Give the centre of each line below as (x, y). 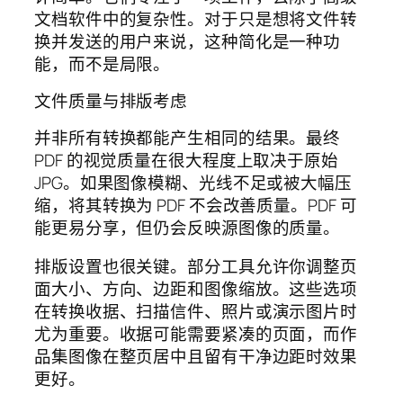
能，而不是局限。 (103, 63)
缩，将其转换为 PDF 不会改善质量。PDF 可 (196, 205)
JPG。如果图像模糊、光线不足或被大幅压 (193, 182)
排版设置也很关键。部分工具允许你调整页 (196, 267)
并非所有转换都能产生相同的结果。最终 (188, 137)
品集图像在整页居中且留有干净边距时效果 (196, 357)
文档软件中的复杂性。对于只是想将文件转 (196, 18)
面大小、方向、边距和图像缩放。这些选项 (196, 289)
